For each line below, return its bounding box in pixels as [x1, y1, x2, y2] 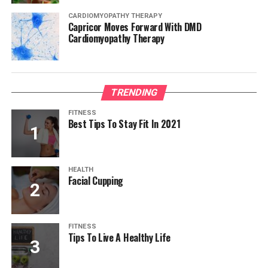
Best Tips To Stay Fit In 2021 [68, 117, 181, 132]
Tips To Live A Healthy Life [68, 230, 171, 245]
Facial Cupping [68, 173, 124, 188]
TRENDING [109, 87, 159, 99]
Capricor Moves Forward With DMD [68, 20, 202, 35]
